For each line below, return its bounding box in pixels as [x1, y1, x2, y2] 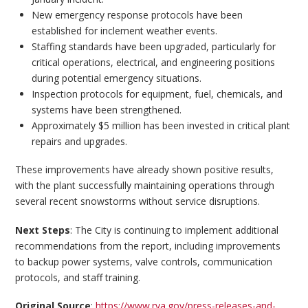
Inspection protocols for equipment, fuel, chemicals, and [31, 87, 283, 100]
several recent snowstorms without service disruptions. [15, 195, 261, 208]
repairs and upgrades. [31, 134, 127, 148]
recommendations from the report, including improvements [15, 239, 281, 252]
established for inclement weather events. [31, 23, 217, 37]
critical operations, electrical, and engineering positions [31, 55, 275, 69]
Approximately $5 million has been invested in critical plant [31, 118, 290, 132]
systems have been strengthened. [31, 102, 181, 116]
